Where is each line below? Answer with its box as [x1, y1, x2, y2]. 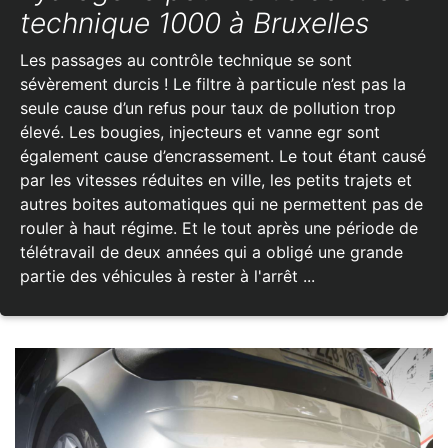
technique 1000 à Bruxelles [20, 5, 369, 40]
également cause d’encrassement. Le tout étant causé [20, 145, 426, 166]
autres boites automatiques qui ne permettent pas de [20, 193, 423, 214]
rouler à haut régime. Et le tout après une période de [20, 217, 418, 238]
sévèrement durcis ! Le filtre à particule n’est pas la [20, 73, 406, 94]
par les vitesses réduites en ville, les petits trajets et [20, 169, 412, 190]
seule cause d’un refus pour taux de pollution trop [20, 97, 396, 118]
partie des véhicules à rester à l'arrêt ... [20, 265, 315, 286]
